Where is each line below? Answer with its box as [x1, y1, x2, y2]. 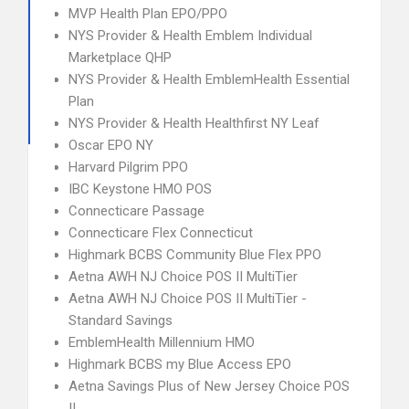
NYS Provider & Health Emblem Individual [68, 27, 312, 44]
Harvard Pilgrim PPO [68, 159, 188, 175]
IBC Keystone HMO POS [68, 181, 212, 197]
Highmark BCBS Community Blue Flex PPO [68, 246, 321, 263]
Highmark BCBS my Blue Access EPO [68, 356, 291, 372]
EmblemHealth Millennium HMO [68, 334, 255, 351]
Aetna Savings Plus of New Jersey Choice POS [68, 378, 350, 394]
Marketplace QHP [68, 49, 172, 66]
